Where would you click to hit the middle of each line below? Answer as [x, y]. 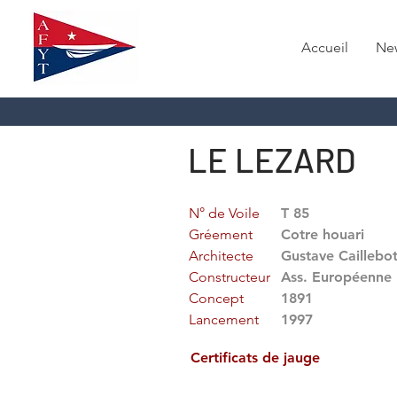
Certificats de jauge [255, 358]
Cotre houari [323, 234]
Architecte [221, 256]
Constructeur [230, 277]
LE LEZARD [272, 160]
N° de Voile [224, 213]
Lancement [224, 319]
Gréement [221, 234]
